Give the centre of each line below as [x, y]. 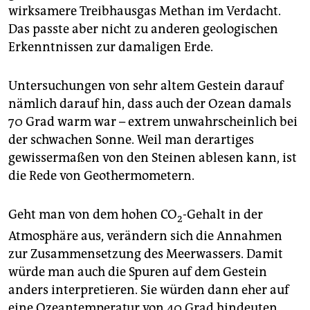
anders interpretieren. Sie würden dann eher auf [149, 290]
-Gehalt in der [223, 214]
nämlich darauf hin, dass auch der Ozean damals [150, 103]
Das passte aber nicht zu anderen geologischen [143, 29]
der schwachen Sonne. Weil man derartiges [131, 139]
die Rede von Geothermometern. [101, 175]
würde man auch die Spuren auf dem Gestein [138, 272]
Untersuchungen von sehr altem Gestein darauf [146, 85]
